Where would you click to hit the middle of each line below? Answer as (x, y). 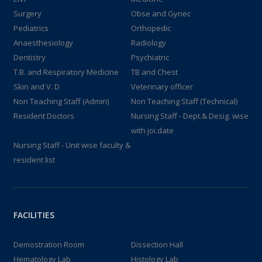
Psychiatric (150, 57)
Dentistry (29, 57)
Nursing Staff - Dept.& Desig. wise (190, 116)
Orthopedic (151, 28)
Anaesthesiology (43, 42)
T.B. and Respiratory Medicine (66, 72)
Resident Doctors (44, 116)
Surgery (27, 13)
